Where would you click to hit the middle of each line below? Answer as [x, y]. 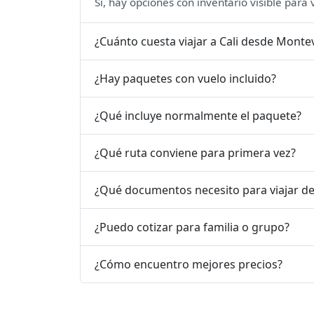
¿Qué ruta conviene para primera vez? [195, 152]
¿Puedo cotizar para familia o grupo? [192, 227]
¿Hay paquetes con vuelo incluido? [185, 78]
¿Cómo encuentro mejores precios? [189, 264]
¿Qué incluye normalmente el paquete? [198, 115]
